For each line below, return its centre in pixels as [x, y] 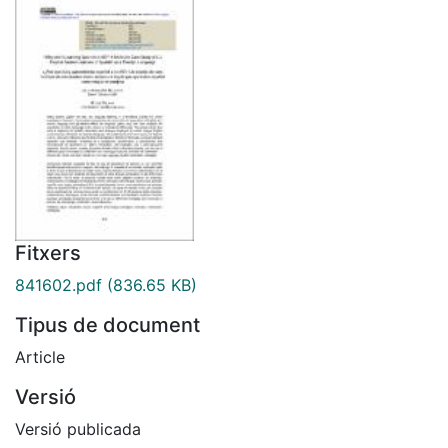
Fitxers [48, 252]
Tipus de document [107, 324]
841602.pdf [58, 284]
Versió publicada [78, 428]
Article [40, 356]
